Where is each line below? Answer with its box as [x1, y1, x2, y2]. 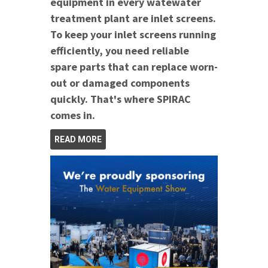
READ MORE [54, 134, 102, 144]
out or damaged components [50, 75, 190, 90]
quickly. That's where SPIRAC [50, 92, 191, 106]
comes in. [50, 108, 95, 122]
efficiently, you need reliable [50, 43, 189, 57]
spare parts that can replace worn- [50, 59, 218, 74]
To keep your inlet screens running [50, 27, 216, 41]
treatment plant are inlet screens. [50, 11, 216, 25]
